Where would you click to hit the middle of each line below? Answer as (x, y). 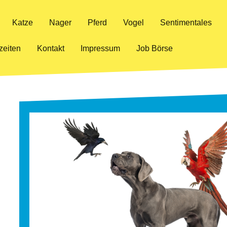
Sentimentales (186, 23)
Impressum (100, 49)
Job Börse (155, 49)
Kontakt (51, 49)
